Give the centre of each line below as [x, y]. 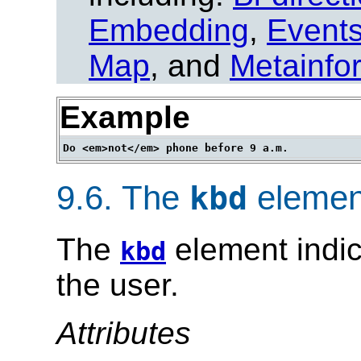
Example [125, 118]
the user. [118, 285]
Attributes [124, 334]
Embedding [169, 31]
